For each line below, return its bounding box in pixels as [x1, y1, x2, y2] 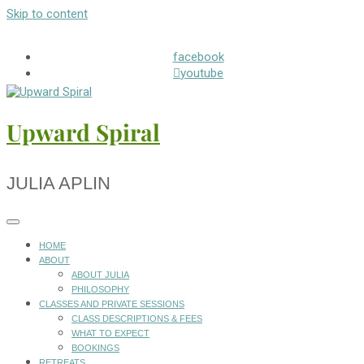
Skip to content [6, 6, 88, 21]
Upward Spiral [6, 117, 160, 148]
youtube [180, 66, 223, 80]
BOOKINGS [71, 343, 119, 353]
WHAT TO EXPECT [71, 328, 149, 339]
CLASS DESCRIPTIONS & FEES [71, 314, 202, 324]
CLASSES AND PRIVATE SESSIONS [39, 299, 184, 310]
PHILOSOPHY [71, 284, 129, 295]
